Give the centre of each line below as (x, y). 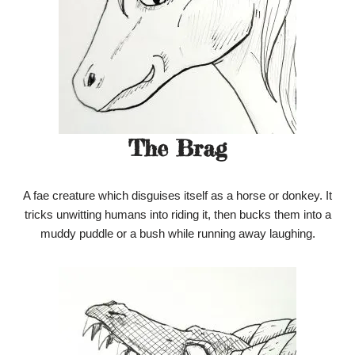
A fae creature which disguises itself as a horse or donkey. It (177, 196)
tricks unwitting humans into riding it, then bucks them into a (177, 215)
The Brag (177, 149)
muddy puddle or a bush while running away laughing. (177, 234)
